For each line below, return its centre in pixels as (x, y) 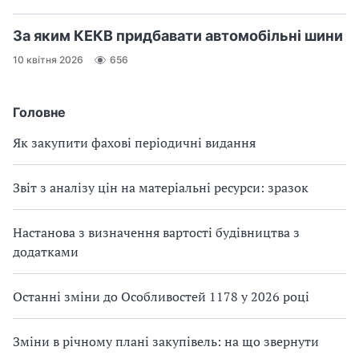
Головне (39, 112)
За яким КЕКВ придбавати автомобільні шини (178, 35)
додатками (46, 251)
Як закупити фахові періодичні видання (134, 142)
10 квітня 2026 (48, 60)
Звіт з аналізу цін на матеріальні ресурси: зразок (161, 187)
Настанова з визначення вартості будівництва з (156, 232)
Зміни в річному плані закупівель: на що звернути (166, 341)
